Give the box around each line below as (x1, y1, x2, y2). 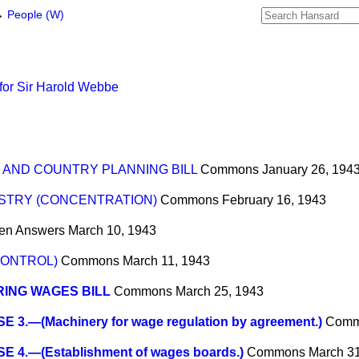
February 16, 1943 (222, 193, 326, 208)
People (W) (7, 9, 64, 21)
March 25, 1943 (175, 284, 264, 299)
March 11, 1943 (123, 254, 210, 268)
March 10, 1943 (68, 224, 156, 238)
